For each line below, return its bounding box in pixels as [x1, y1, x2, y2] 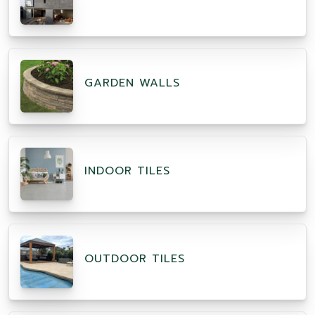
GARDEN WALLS [84, 75, 180, 92]
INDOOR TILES [84, 162, 170, 180]
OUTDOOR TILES [84, 250, 185, 268]
